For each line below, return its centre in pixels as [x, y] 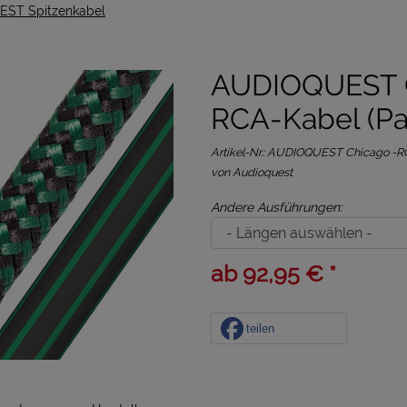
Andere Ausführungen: [277, 207]
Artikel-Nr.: [239, 152]
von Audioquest [252, 172]
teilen [260, 328]
